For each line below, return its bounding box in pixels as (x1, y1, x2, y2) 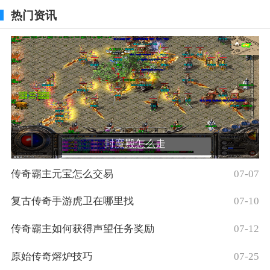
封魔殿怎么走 (104, 137, 166, 149)
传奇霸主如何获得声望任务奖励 (10, 223, 154, 235)
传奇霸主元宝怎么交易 (10, 168, 113, 180)
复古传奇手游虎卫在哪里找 (10, 195, 134, 207)
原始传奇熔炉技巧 (10, 251, 93, 263)
